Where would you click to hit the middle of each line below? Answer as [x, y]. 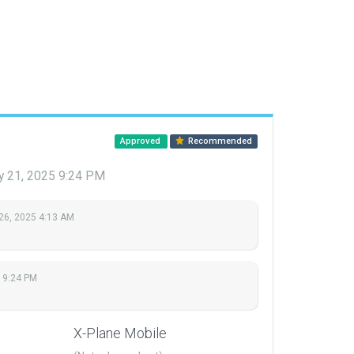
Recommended [219, 141]
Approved [141, 141]
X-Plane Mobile [120, 333]
